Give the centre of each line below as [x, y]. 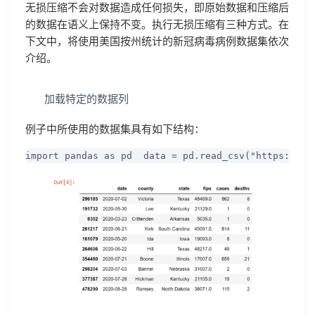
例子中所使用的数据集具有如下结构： [115, 129]
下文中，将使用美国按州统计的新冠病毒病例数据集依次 [157, 42]
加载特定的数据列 [85, 99]
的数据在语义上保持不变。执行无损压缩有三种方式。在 [157, 25]
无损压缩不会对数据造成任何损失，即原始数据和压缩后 [157, 8]
